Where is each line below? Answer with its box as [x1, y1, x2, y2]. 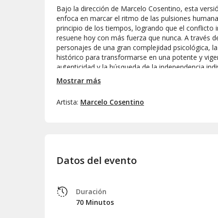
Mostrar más [56, 75, 101, 85]
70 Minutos [76, 198, 114, 207]
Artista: [56, 97, 80, 107]
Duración [76, 187, 107, 197]
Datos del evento [56, 154, 137, 167]
